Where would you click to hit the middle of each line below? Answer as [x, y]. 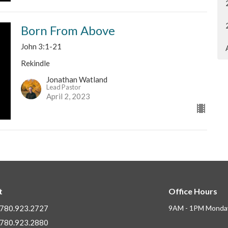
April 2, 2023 [68, 96]
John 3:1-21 [41, 46]
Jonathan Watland [77, 80]
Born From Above [68, 30]
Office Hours [193, 191]
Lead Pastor [63, 87]
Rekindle [35, 63]
